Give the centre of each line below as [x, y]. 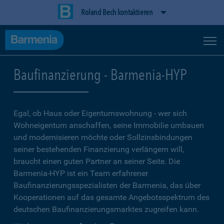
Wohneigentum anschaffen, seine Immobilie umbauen [109, 125]
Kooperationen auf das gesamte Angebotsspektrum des [111, 197]
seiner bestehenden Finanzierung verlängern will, [99, 149]
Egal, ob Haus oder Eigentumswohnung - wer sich [100, 113]
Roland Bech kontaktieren [117, 12]
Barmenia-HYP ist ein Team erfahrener [81, 173]
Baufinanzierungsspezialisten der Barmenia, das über [107, 185]
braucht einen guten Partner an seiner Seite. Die [97, 161]
